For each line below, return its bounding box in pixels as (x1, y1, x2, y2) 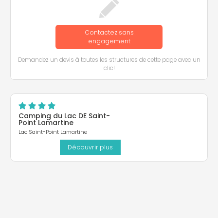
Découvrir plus (68, 143, 113, 151)
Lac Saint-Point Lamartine (18, 128, 87, 136)
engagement (88, 36, 130, 45)
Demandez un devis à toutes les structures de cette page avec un (18, 55, 200, 64)
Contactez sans (84, 28, 134, 36)
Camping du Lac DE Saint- (18, 111, 110, 121)
